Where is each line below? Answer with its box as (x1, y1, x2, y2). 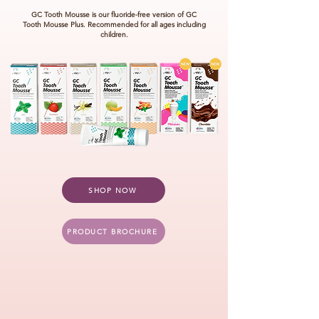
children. (100, 30, 128, 39)
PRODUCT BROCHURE (67, 226, 157, 236)
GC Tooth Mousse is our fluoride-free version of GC (31, 10, 197, 19)
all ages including (150, 20, 206, 29)
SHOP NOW (88, 185, 136, 195)
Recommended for (87, 20, 151, 29)
